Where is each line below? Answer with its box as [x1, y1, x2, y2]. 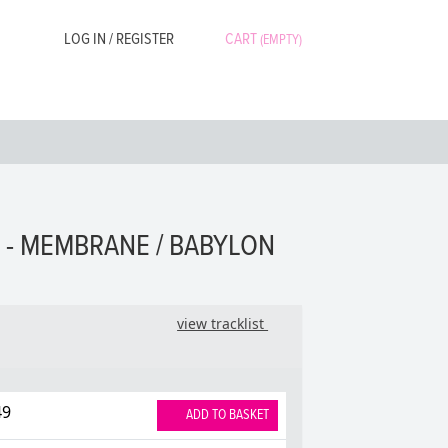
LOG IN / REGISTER [60, 29, 174, 50]
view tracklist [177, 313, 269, 333]
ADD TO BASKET [183, 405, 269, 424]
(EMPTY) [259, 31, 302, 49]
